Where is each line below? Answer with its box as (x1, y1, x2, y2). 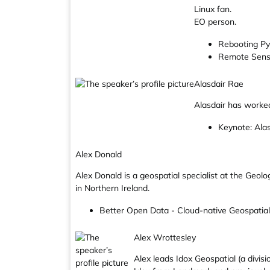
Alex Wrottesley (134, 232, 196, 243)
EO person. (194, 16, 236, 27)
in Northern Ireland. (75, 183, 149, 193)
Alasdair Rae (194, 78, 243, 89)
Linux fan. (194, 4, 231, 14)
